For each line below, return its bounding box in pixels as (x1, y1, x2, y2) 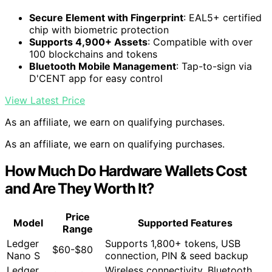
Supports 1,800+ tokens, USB (105, 237, 240, 250)
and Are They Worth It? (5, 179, 154, 197)
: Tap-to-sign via (176, 59, 252, 72)
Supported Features (138, 217, 233, 229)
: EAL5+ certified (183, 11, 262, 24)
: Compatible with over (148, 35, 253, 48)
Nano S (7, 250, 40, 262)
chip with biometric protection (29, 23, 169, 36)
